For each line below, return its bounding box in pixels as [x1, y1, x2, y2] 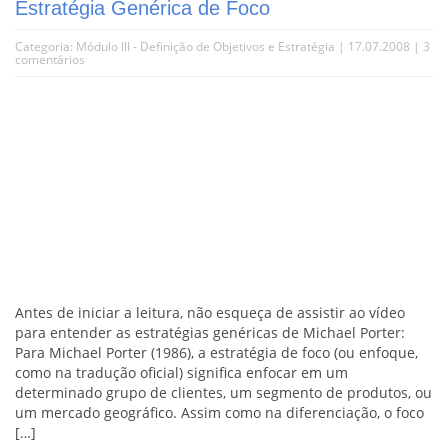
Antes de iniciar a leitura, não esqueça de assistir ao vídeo [15, 302, 405, 322]
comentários [15, 50, 85, 68]
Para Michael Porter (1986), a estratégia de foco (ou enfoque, [15, 342, 418, 362]
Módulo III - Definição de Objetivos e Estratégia [76, 37, 335, 55]
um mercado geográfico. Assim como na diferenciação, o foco [15, 402, 424, 422]
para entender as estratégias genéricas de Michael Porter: [15, 322, 405, 342]
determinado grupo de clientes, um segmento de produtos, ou [15, 382, 432, 402]
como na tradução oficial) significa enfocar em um [15, 362, 348, 382]
